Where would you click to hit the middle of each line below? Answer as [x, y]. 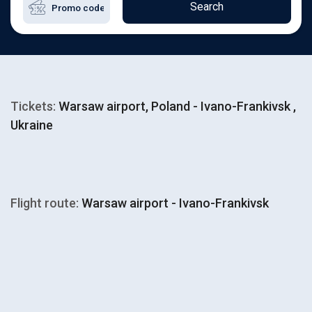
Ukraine [32, 125]
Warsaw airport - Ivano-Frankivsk [174, 203]
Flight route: [45, 203]
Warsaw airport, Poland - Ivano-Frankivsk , [176, 106]
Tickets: [33, 106]
